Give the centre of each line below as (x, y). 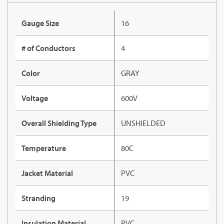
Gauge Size (40, 23)
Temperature (44, 148)
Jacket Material (47, 173)
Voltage (35, 98)
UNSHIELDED (143, 123)
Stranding (38, 198)
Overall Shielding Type (59, 123)
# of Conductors (48, 48)
